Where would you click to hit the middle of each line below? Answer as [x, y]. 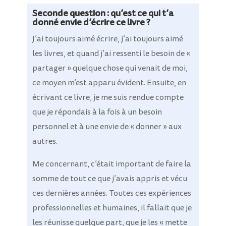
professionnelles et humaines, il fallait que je [112, 208]
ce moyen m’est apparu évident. [89, 83]
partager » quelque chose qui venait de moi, [110, 68]
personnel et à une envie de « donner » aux [107, 127]
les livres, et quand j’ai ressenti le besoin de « [111, 54]
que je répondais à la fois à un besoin [97, 112]
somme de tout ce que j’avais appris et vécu [109, 179]
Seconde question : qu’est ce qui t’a [103, 13]
